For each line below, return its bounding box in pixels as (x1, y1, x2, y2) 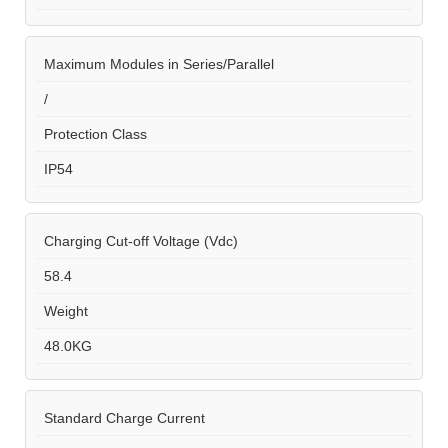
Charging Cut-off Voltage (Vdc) (36, 232, 238, 249)
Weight (36, 302, 88, 319)
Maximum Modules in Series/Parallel (36, 55, 274, 72)
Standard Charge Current (36, 409, 205, 426)
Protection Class (36, 125, 147, 142)
